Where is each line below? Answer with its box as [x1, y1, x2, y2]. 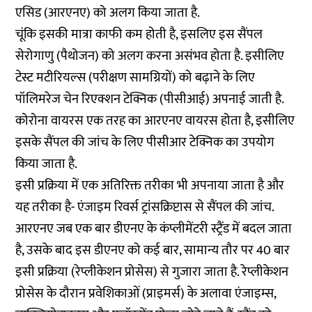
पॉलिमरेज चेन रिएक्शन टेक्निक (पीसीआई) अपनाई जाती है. [15, 88, 284, 110]
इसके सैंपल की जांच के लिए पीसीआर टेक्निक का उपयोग [15, 132, 275, 153]
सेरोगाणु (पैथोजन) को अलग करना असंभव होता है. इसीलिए [15, 45, 285, 67]
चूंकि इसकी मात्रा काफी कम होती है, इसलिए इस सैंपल [15, 24, 263, 45]
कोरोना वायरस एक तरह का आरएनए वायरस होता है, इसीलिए [15, 110, 295, 132]
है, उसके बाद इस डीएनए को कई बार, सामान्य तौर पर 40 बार [15, 240, 290, 261]
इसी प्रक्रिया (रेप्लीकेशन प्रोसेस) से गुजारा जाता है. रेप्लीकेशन [15, 261, 289, 283]
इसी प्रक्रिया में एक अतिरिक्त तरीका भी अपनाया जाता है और [15, 175, 285, 196]
